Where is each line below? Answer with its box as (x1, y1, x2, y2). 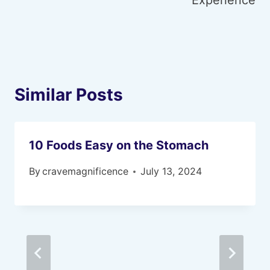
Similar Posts (14, 84, 123, 105)
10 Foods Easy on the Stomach (29, 138, 209, 152)
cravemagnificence (42, 165, 129, 177)
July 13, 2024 (140, 165, 202, 177)
